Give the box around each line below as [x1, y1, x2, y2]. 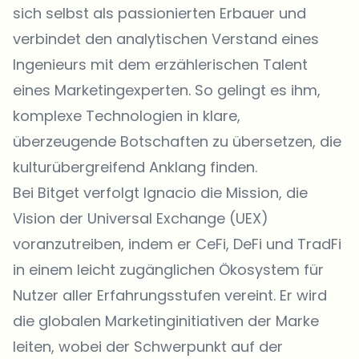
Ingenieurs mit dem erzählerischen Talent [13, 54, 308, 75]
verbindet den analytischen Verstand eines [13, 29, 319, 50]
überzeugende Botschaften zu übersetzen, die [13, 131, 341, 152]
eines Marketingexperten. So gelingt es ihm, [13, 80, 321, 101]
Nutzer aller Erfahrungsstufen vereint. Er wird [13, 285, 327, 306]
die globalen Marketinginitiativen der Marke [13, 311, 319, 332]
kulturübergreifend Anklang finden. [13, 157, 257, 178]
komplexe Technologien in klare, [13, 106, 240, 127]
